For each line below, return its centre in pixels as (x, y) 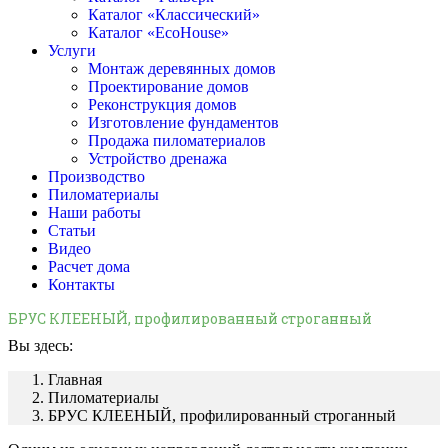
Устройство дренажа (157, 158)
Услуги (72, 50)
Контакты (81, 284)
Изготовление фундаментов (183, 122)
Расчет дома (89, 266)
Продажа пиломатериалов (177, 140)
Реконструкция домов (162, 104)
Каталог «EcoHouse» (158, 32)
